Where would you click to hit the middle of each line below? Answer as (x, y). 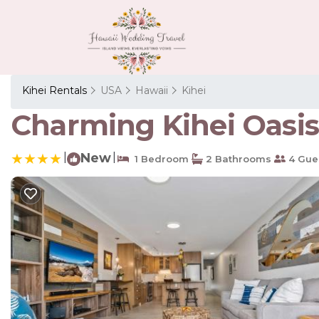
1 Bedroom (159, 158)
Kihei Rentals (56, 90)
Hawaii (152, 90)
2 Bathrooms (237, 158)
